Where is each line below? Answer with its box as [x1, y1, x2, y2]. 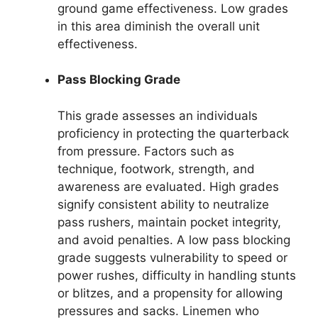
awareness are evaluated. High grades [57, 179, 279, 194]
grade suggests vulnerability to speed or [57, 250, 287, 265]
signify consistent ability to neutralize [57, 197, 269, 212]
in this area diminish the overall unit [57, 18, 260, 33]
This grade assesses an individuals [57, 108, 258, 123]
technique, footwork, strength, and [57, 161, 255, 176]
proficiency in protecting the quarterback [57, 126, 289, 141]
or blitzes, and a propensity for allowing [57, 285, 283, 300]
